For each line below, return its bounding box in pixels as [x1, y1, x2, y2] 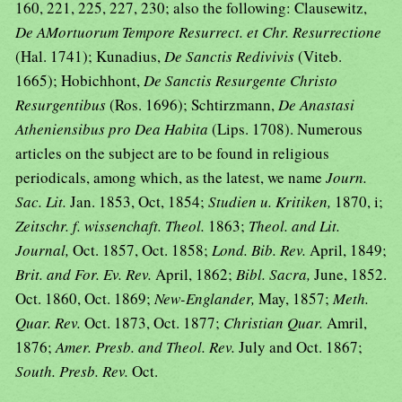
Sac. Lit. [15, 191, 70, 213]
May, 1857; [258, 288, 333, 310]
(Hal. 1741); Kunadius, [15, 46, 164, 67]
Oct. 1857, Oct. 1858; [73, 240, 212, 261]
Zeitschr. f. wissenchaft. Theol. [15, 215, 208, 237]
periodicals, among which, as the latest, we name [15, 167, 326, 188]
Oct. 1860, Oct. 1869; [15, 288, 154, 310]
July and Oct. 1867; [239, 336, 363, 358]
